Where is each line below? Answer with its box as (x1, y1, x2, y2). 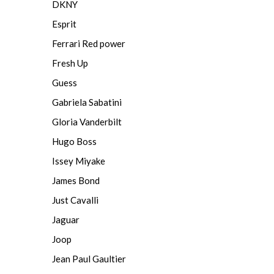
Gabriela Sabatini (52, 97, 122, 108)
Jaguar (52, 214, 80, 225)
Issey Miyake (52, 155, 105, 166)
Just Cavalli (52, 194, 98, 206)
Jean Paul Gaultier (52, 253, 126, 264)
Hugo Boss (52, 136, 97, 147)
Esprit (52, 18, 76, 29)
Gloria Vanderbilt (52, 116, 122, 127)
